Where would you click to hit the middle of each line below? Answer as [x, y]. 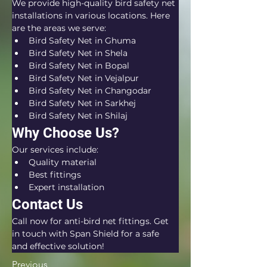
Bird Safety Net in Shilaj [78, 116]
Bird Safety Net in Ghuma [82, 41]
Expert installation [66, 187]
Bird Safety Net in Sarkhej [82, 103]
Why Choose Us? [66, 133]
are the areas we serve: [59, 28]
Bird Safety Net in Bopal [79, 66]
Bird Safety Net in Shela [78, 53]
